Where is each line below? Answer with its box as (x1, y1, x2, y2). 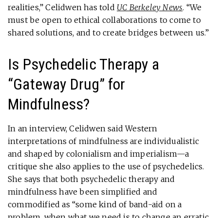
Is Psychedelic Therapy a (8, 55, 159, 74)
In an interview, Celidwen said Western (8, 124, 158, 134)
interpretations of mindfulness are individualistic (8, 136, 200, 146)
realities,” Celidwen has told (8, 2, 117, 13)
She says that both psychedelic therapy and (8, 174, 175, 184)
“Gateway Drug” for (8, 75, 126, 94)
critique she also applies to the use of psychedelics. (8, 162, 204, 172)
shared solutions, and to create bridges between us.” (8, 28, 209, 38)
